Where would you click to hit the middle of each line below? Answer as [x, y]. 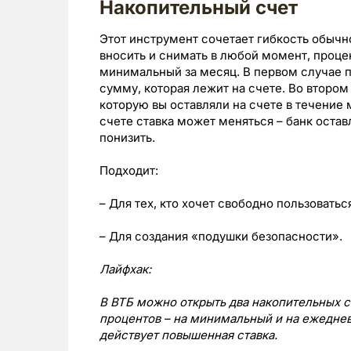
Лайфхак [124, 269]
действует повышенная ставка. [188, 335]
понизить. [127, 138]
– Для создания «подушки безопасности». [221, 236]
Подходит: [129, 170]
